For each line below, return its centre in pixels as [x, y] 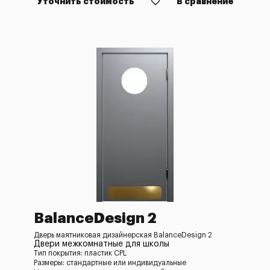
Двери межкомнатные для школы [102, 244]
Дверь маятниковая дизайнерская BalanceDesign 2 [123, 235]
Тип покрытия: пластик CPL [80, 253]
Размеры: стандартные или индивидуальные [110, 263]
